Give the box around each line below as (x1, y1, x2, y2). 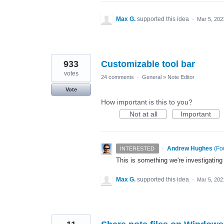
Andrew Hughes (166, 145, 212, 152)
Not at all (129, 110, 157, 118)
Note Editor (167, 74, 194, 80)
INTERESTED (120, 145, 155, 152)
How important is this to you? (101, 98, 192, 106)
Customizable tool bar (101, 59, 195, 69)
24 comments (101, 74, 134, 80)
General (142, 74, 161, 80)
